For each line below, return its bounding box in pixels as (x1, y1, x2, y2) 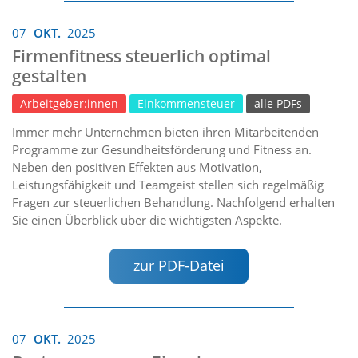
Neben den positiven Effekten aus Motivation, (12, 159, 262, 176)
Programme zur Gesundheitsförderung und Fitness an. (12, 141, 312, 158)
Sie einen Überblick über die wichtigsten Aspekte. (12, 212, 282, 229)
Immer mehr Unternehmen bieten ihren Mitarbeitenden (12, 124, 319, 141)
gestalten (12, 65, 86, 88)
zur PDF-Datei (133, 256, 225, 276)
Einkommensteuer (137, 97, 235, 112)
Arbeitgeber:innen (20, 97, 118, 112)
